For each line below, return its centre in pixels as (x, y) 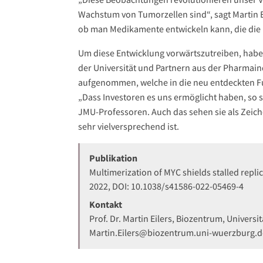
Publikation (113, 158)
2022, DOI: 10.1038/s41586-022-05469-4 (166, 186)
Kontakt (106, 204)
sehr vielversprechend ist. (129, 127)
